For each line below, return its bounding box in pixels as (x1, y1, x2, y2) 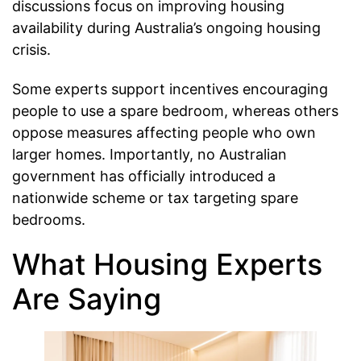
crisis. (12, 41, 51, 59)
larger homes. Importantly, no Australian (12, 145, 287, 163)
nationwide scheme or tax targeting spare (12, 189, 298, 206)
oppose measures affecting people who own (12, 123, 316, 141)
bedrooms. (12, 210, 85, 228)
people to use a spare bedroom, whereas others (12, 102, 338, 119)
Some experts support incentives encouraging (12, 80, 328, 98)
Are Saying (12, 281, 161, 317)
